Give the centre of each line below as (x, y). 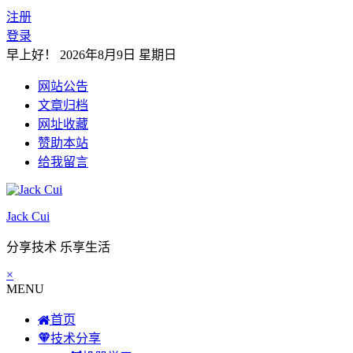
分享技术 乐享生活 (58, 247)
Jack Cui (28, 216)
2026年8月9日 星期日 (118, 55)
